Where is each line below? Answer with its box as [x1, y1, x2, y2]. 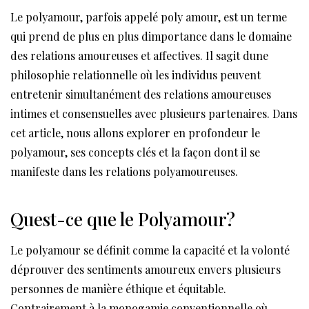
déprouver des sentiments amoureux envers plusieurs [10, 262, 281, 277]
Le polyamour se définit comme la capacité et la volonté [10, 243, 290, 258]
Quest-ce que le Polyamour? [10, 207, 235, 232]
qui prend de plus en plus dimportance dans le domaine [10, 29, 292, 44]
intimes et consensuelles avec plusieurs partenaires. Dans [10, 106, 297, 121]
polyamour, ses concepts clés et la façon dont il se [10, 145, 260, 160]
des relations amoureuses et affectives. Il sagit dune [10, 48, 268, 63]
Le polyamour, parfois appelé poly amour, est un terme [10, 10, 287, 25]
